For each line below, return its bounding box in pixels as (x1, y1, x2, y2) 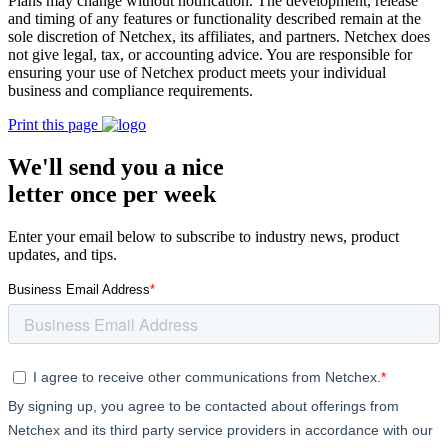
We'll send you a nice (8, 154, 224, 181)
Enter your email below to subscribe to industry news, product (8, 228, 399, 246)
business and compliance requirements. (8, 82, 253, 100)
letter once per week (8, 181, 216, 208)
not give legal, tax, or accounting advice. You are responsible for (8, 46, 412, 64)
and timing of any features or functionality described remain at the (8, 10, 421, 28)
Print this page (8, 116, 102, 134)
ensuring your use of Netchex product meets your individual (8, 64, 386, 82)
